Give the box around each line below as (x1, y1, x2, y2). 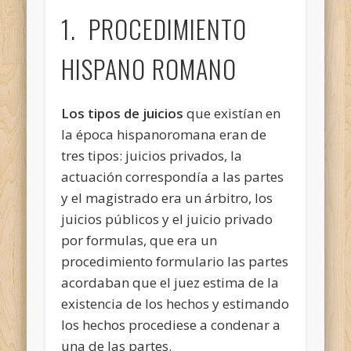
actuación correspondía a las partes (61, 167, 284, 186)
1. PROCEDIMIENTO (61, 9, 248, 47)
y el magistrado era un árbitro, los (61, 188, 273, 207)
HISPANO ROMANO (61, 49, 237, 87)
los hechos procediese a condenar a (61, 315, 281, 334)
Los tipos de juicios (61, 103, 184, 122)
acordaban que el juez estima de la (61, 273, 280, 291)
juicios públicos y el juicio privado (61, 209, 273, 228)
